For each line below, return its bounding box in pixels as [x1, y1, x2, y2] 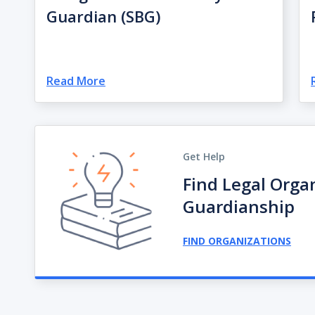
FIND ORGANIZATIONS [182, 234, 291, 247]
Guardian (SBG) [46, 6, 160, 27]
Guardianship [182, 195, 295, 218]
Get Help [182, 150, 225, 163]
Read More [46, 73, 105, 89]
